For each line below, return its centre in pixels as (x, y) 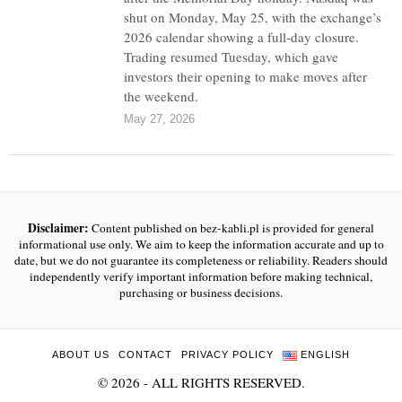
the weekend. (162, 96)
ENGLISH (325, 354)
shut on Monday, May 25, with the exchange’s (253, 17)
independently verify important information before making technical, (201, 276)
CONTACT (146, 354)
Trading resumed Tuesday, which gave (232, 57)
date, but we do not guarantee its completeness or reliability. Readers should (201, 260)
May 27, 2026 (160, 119)
